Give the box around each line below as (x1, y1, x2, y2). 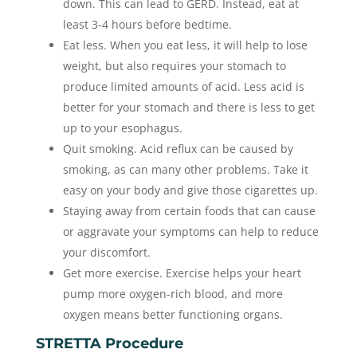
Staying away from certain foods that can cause (62, 203, 316, 219)
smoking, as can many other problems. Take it (62, 162, 308, 178)
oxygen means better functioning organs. (62, 307, 283, 323)
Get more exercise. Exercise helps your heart (62, 265, 301, 281)
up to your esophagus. (62, 120, 182, 136)
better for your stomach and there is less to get (62, 100, 315, 116)
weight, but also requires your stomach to (62, 58, 286, 74)
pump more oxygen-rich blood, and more (62, 286, 283, 302)
